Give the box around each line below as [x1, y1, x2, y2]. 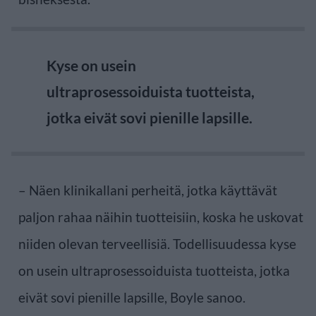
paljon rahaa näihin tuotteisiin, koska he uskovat [18, 208, 303, 225]
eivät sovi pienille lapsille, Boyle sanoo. [18, 288, 245, 305]
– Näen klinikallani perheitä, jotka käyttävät [18, 181, 277, 198]
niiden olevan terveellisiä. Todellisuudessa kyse [18, 235, 296, 252]
